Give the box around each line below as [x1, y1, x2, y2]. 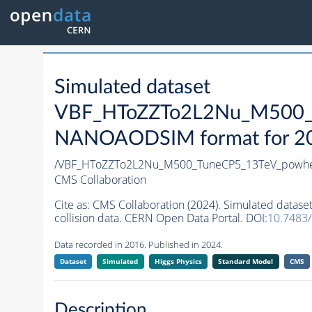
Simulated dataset [54, 77, 210, 98]
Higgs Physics [154, 256, 202, 267]
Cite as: [54, 197, 93, 213]
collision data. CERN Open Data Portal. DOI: [54, 210, 267, 226]
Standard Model [218, 256, 274, 267]
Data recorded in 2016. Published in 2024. [54, 238, 223, 251]
